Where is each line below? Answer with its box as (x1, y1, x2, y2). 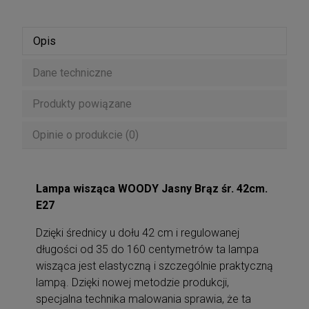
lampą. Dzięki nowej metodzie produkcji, (36, 275, 229, 289)
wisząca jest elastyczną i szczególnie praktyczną (36, 259, 273, 272)
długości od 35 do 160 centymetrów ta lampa (36, 242, 259, 256)
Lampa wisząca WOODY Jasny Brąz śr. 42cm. (36, 181, 268, 195)
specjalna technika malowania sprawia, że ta (36, 292, 251, 306)
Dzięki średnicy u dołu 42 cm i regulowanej (36, 226, 239, 239)
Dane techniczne (32, 66, 112, 79)
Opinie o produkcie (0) (32, 128, 139, 141)
